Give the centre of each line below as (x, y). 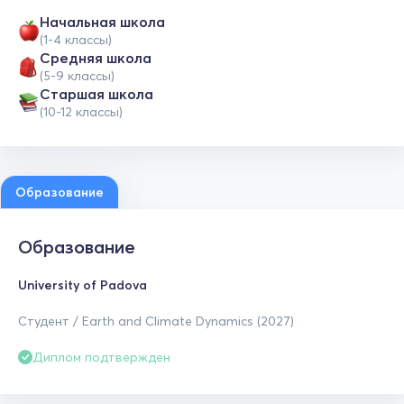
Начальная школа (102, 22)
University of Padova (83, 285)
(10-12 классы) (81, 112)
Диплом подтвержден (101, 357)
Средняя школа (96, 58)
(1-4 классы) (76, 40)
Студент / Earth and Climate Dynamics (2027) (156, 321)
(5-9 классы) (77, 76)
